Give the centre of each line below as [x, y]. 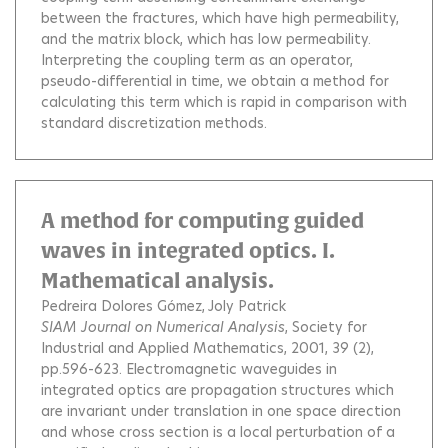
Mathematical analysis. [157, 281]
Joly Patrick [247, 306]
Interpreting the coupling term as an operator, [197, 60]
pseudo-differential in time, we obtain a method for [215, 81]
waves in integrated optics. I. [188, 251]
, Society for [326, 327]
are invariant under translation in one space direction [221, 411]
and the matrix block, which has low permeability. [206, 39]
